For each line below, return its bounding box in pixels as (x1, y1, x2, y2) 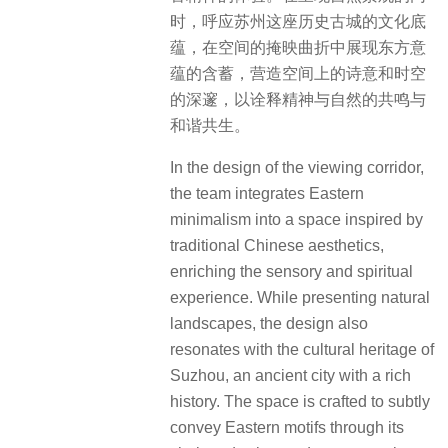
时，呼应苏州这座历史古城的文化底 (170, 12, 426, 30)
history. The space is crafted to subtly (170, 393, 430, 410)
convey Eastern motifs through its (170, 419, 404, 436)
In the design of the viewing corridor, (170, 159, 424, 176)
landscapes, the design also (170, 315, 368, 332)
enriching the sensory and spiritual (170, 263, 413, 280)
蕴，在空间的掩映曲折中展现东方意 (170, 38, 426, 56)
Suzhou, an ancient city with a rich (170, 367, 411, 384)
